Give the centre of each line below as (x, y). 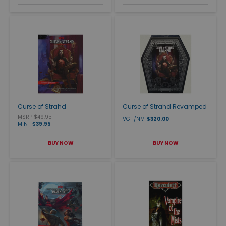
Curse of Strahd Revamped (165, 106)
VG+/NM (134, 119)
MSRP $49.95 (35, 117)
